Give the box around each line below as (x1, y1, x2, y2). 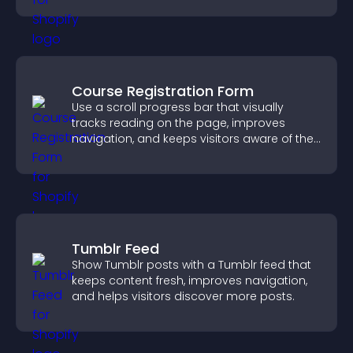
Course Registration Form (72, 81, 254, 101)
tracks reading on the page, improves (72, 115, 285, 131)
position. (72, 147, 120, 162)
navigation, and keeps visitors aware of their (72, 131, 320, 147)
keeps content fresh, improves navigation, (72, 273, 307, 288)
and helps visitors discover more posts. (72, 288, 295, 304)
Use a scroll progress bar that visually (72, 99, 284, 115)
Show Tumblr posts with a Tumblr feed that (72, 257, 311, 273)
